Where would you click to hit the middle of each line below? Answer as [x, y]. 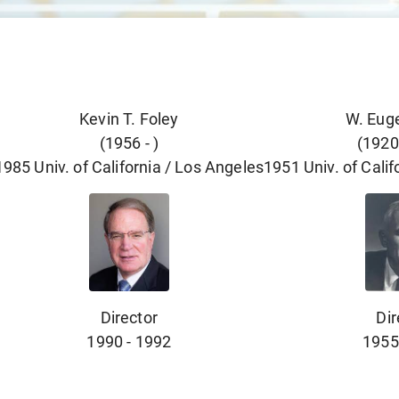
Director [129, 318]
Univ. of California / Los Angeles [149, 167]
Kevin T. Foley [129, 119]
